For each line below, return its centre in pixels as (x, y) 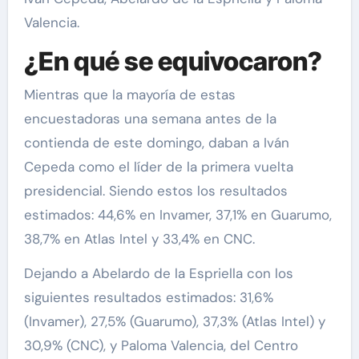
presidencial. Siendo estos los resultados (155, 191)
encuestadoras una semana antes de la (150, 119)
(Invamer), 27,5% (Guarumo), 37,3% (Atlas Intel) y (174, 322)
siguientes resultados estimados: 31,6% (148, 298)
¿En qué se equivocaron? (173, 61)
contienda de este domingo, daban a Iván (156, 143)
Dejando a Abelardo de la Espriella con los (158, 274)
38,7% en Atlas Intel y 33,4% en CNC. (139, 239)
